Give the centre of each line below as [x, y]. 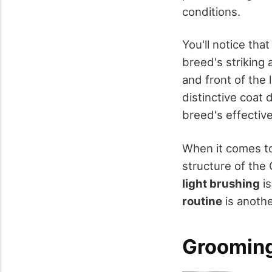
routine [202, 201]
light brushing [221, 183]
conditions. [211, 12]
